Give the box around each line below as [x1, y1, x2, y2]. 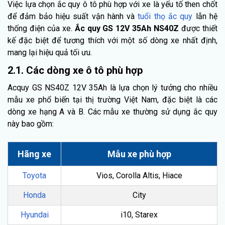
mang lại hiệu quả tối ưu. [8, 48, 92, 58]
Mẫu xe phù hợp [107, 149, 171, 160]
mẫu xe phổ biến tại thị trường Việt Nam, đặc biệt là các [8, 95, 217, 105]
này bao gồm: [8, 119, 54, 129]
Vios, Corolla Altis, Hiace [96, 171, 182, 181]
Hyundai [20, 210, 49, 220]
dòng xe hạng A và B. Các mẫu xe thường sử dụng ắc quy [8, 107, 217, 117]
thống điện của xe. [8, 24, 75, 34]
